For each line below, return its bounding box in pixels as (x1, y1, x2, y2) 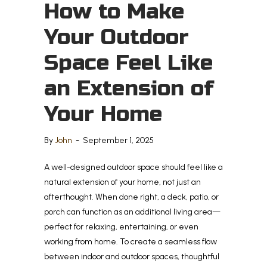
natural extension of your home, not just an (44, 176, 201, 187)
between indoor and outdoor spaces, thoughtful (44, 251, 219, 262)
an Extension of (44, 75, 214, 101)
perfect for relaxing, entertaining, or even (44, 221, 198, 232)
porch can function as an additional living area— (44, 206, 221, 217)
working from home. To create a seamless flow (44, 236, 217, 247)
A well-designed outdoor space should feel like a (44, 162, 223, 172)
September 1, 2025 (83, 135, 154, 145)
